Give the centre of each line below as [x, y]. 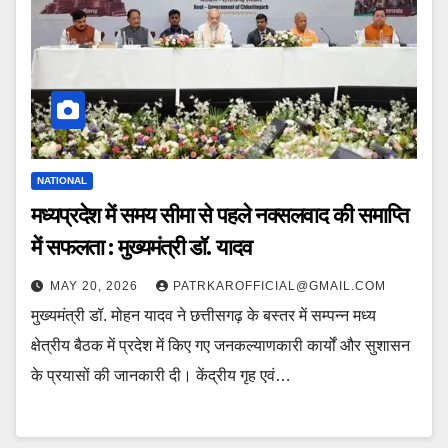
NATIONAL [62, 180]
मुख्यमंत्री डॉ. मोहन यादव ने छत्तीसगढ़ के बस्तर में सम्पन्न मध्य [203, 315]
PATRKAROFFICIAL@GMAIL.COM [279, 285]
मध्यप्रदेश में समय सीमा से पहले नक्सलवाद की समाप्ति [219, 215]
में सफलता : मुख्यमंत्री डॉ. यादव [141, 247]
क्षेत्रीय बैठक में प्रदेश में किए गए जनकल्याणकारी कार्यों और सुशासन [220, 345]
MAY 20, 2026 [96, 285]
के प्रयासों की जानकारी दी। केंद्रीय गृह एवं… [161, 375]
